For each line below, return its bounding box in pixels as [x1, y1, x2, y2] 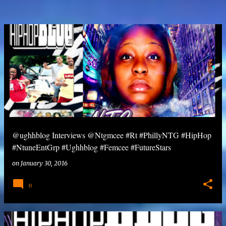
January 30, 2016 [21, 159, 68, 167]
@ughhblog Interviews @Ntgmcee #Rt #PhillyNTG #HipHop [12, 130, 211, 140]
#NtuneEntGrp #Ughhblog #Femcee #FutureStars [12, 142, 171, 152]
